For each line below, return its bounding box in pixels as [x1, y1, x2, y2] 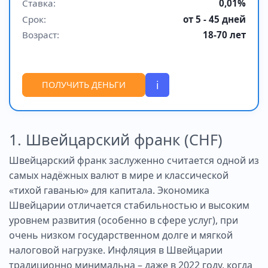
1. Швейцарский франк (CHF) [9, 129, 223, 150]
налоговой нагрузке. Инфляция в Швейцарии [9, 243, 223, 257]
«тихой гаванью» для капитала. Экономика [9, 183, 209, 197]
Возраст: [22, 29, 59, 41]
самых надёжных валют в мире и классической [9, 168, 229, 182]
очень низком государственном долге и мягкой [9, 228, 233, 242]
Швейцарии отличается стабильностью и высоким [9, 198, 249, 212]
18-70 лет [203, 29, 246, 41]
